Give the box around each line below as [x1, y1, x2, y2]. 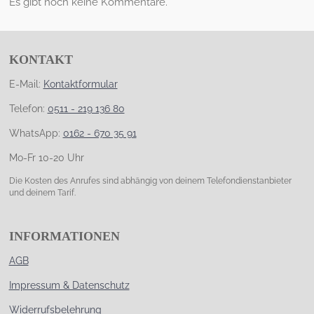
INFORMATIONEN [8, 229, 120, 244]
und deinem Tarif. [8, 188, 76, 198]
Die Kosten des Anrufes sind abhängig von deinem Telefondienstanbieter [8, 176, 292, 186]
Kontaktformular [43, 78, 118, 90]
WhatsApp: [8, 128, 63, 139]
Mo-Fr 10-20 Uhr [8, 152, 84, 164]
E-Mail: [8, 78, 43, 90]
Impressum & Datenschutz [8, 280, 130, 292]
